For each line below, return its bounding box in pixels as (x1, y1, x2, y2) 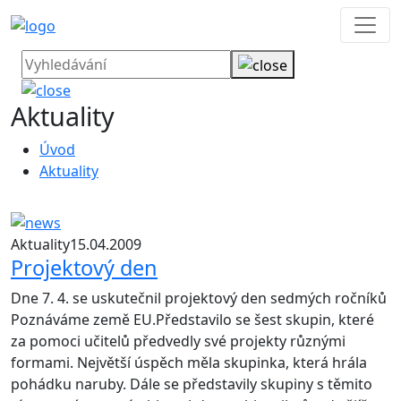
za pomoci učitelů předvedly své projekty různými (11, 331, 346, 352)
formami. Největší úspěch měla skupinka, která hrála (11, 353, 367, 373)
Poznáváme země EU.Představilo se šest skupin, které (11, 310, 374, 330)
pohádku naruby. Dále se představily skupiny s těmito (11, 374, 372, 395)
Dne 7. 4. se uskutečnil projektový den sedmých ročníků (11, 288, 387, 309)
